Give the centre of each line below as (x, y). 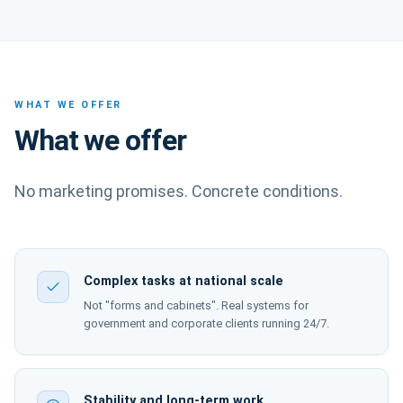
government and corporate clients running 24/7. (206, 323)
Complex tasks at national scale (184, 281)
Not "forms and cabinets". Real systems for (196, 305)
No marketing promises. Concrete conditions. (179, 191)
